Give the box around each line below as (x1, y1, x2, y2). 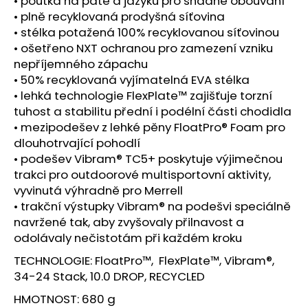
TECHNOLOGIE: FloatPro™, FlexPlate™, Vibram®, (14, 252, 274, 269)
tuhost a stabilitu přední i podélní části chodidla (14, 102, 291, 120)
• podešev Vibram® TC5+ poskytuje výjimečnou (14, 150, 283, 167)
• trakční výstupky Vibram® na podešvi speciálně (14, 197, 291, 214)
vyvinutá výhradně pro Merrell (14, 181, 183, 199)
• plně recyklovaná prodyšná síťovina (14, 8, 225, 25)
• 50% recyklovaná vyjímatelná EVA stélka (14, 71, 250, 88)
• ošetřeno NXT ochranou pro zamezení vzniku (14, 39, 273, 56)
